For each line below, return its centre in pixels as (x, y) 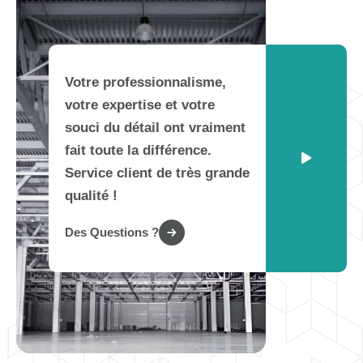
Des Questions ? (112, 233)
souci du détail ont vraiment (155, 127)
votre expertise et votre (140, 105)
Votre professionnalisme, (145, 82)
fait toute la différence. (138, 150)
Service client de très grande (157, 173)
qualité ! (91, 195)
